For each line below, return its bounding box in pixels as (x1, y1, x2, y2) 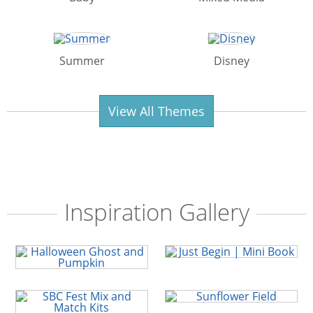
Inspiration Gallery (64, 196, 249, 228)
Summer (59, 53, 105, 69)
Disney (213, 53, 249, 69)
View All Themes (108, 103, 205, 120)
